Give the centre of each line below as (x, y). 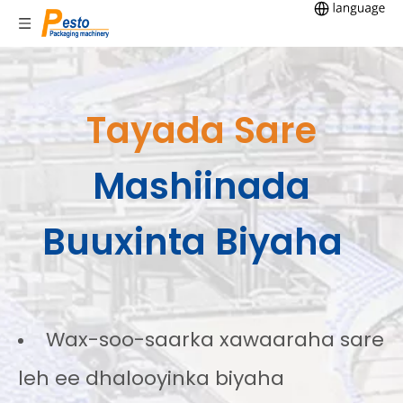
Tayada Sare (201, 130)
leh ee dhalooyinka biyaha (151, 378)
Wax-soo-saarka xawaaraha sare (212, 340)
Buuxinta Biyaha (197, 242)
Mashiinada (201, 186)
